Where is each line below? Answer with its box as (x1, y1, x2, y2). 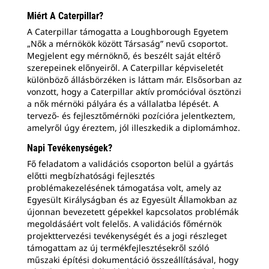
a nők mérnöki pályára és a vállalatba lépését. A (27, 97, 219, 109)
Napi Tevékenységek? (27, 142, 112, 154)
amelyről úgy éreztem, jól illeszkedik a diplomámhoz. (27, 121, 240, 133)
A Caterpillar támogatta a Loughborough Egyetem (27, 25, 228, 37)
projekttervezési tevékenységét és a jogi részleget (27, 229, 227, 241)
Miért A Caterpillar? (27, 10, 103, 22)
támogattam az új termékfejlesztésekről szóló (27, 241, 209, 253)
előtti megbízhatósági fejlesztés (27, 169, 155, 181)
